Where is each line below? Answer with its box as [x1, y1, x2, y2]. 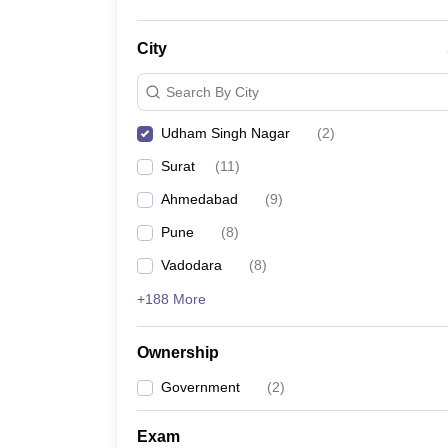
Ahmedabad [161, 191, 238, 207]
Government [161, 379, 240, 395]
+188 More [137, 291, 206, 307]
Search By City [166, 83, 259, 100]
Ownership [137, 344, 219, 361]
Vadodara [161, 257, 222, 273]
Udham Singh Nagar [161, 125, 290, 141]
